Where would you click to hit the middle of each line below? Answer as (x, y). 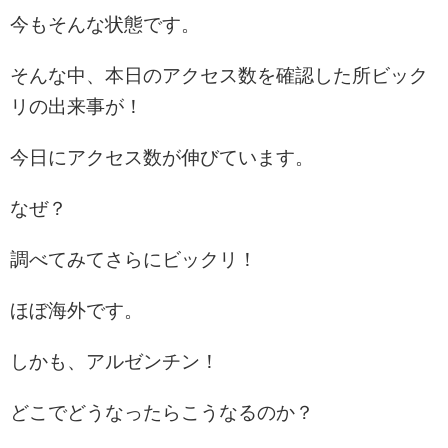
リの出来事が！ (76, 106)
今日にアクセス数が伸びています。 (162, 157)
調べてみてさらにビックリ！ (133, 259)
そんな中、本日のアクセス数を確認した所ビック (219, 75)
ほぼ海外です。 (76, 310)
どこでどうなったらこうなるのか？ (162, 412)
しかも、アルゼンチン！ (114, 361)
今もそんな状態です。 (105, 24)
